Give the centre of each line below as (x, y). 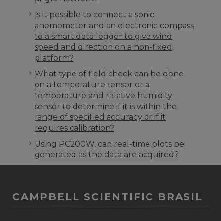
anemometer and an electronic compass (114, 25)
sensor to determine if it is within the (106, 106)
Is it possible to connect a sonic (94, 15)
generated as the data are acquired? (107, 155)
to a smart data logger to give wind (103, 36)
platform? (54, 58)
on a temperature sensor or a (92, 85)
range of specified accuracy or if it (100, 117)
